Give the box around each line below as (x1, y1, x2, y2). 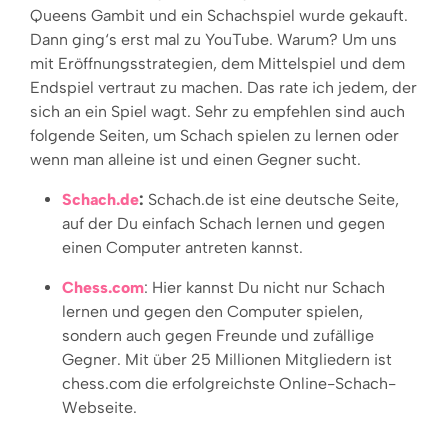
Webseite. (62, 397, 137, 417)
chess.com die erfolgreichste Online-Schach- (62, 373, 396, 393)
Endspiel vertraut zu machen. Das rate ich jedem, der (30, 77, 417, 97)
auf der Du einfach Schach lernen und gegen (62, 213, 385, 233)
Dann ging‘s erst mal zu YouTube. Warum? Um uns (30, 29, 397, 49)
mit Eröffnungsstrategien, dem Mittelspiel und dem (30, 53, 405, 73)
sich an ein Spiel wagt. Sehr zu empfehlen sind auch (30, 101, 405, 121)
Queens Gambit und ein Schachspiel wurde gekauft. (30, 5, 408, 25)
